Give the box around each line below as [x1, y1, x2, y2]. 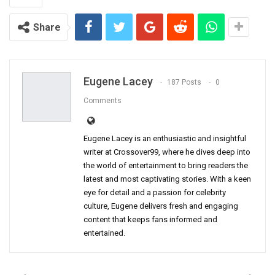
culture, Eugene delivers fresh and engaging [83, 201, 238, 211]
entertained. [83, 228, 125, 238]
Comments [83, 96, 122, 106]
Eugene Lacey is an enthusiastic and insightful [83, 134, 246, 144]
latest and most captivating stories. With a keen [83, 174, 251, 184]
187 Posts [167, 78, 201, 87]
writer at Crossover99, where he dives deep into [83, 147, 250, 157]
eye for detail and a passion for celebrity [83, 188, 226, 198]
